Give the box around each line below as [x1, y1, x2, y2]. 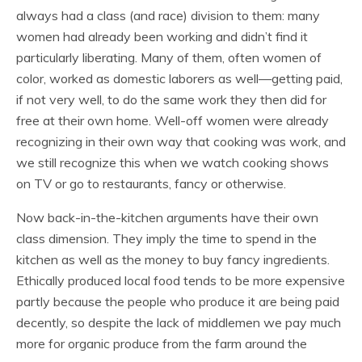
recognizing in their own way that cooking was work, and [16, 133, 346, 149]
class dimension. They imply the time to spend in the [16, 230, 317, 246]
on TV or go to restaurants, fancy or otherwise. [16, 175, 286, 192]
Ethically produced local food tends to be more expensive [16, 272, 345, 288]
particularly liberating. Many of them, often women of [16, 49, 322, 65]
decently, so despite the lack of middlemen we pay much [16, 314, 341, 330]
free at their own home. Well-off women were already [16, 112, 329, 128]
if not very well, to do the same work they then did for [16, 91, 326, 107]
